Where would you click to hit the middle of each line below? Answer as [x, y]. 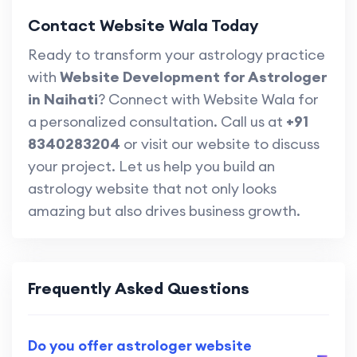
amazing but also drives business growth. [164, 211]
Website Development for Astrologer [194, 77]
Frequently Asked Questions [139, 288]
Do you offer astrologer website [140, 346]
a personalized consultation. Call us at [157, 122]
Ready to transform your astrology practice [177, 55]
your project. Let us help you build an [151, 167]
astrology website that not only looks [152, 189]
